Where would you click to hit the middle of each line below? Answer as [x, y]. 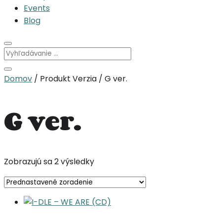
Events [37, 8]
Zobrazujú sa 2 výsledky [49, 162]
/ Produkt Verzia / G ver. [80, 78]
